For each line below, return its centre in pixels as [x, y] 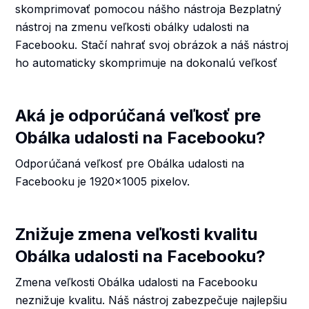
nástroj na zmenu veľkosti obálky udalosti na [132, 27]
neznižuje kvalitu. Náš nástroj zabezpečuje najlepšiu [151, 300]
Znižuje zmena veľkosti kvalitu [137, 234]
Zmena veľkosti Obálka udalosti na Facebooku [137, 282]
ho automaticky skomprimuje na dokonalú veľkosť [147, 63]
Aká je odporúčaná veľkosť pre [138, 116]
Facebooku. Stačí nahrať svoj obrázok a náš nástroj [152, 45]
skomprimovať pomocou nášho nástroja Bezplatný [149, 9]
